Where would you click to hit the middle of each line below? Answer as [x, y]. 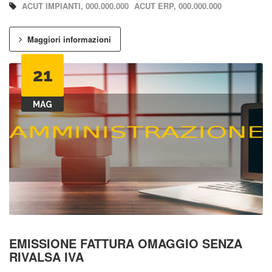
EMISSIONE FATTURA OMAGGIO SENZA [126, 243]
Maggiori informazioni [68, 39]
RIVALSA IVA [46, 257]
